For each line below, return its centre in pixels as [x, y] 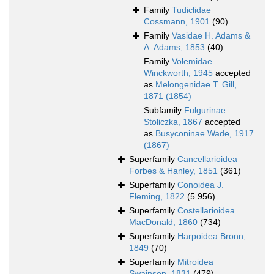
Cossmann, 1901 [177, 22]
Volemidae [192, 61]
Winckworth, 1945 [178, 73]
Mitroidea [195, 262]
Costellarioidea [206, 211]
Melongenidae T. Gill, [196, 85]
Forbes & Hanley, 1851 [173, 171]
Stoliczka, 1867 [173, 122]
